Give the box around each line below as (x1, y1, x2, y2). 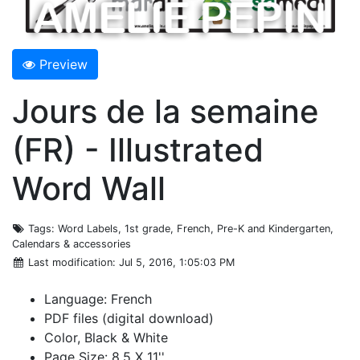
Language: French (44, 290, 152, 307)
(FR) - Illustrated (12, 129, 264, 170)
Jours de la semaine (12, 91, 319, 131)
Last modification (28, 256, 113, 268)
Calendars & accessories (12, 237, 131, 250)
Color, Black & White (44, 329, 168, 346)
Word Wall (12, 168, 166, 208)
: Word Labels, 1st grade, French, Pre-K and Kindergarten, (51, 222, 334, 235)
